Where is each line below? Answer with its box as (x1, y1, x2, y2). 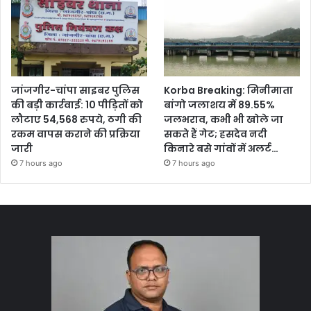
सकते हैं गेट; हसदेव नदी (164, 127, 268, 142)
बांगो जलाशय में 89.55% (164, 98, 276, 112)
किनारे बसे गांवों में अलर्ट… (164, 142, 279, 156)
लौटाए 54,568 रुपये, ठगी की (11, 112, 142, 127)
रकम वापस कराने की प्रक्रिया (11, 127, 140, 142)
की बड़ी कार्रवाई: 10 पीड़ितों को (11, 98, 143, 112)
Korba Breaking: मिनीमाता (164, 83, 294, 98)
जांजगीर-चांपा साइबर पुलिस (11, 83, 140, 98)
